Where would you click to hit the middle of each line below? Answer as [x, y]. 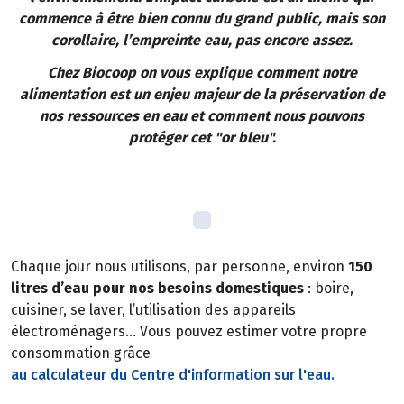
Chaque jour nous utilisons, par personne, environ [178, 266]
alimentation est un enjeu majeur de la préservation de [202, 95]
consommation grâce [81, 353]
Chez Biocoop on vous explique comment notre [202, 73]
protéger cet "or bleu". [202, 138]
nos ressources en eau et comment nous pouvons [202, 116]
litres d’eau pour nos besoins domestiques [157, 288]
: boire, [329, 288]
